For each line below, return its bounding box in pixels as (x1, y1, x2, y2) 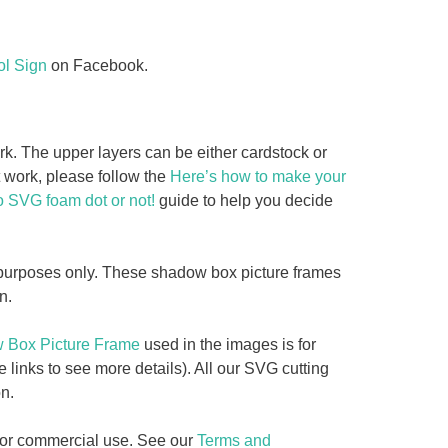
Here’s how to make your (169, 168, 346, 186)
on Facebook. (46, 57, 148, 75)
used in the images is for (139, 336, 316, 354)
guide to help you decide (154, 192, 333, 210)
